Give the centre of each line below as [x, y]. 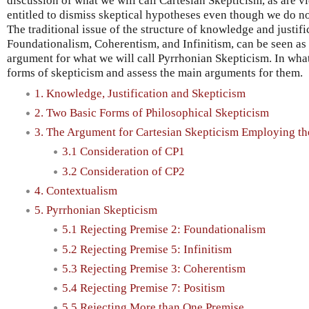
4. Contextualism [76, 190]
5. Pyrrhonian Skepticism [96, 210]
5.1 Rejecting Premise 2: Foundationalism [164, 230]
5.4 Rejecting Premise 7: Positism [143, 288]
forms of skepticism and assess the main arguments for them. [155, 72]
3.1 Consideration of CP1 [123, 152]
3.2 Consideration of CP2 [123, 171]
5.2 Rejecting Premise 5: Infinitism [147, 249]
